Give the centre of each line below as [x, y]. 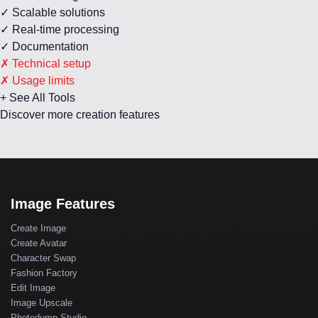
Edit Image [33, 287]
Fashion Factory [44, 273]
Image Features [63, 203]
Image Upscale [42, 302]
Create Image [38, 228]
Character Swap [43, 258]
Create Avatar [39, 243]
